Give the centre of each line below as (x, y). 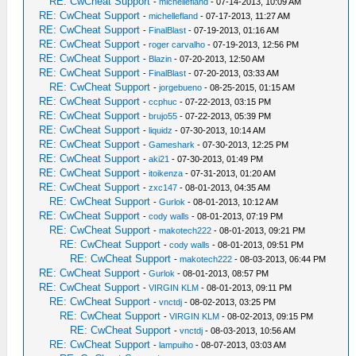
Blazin (161, 59)
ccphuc (163, 102)
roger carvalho (177, 44)
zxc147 (163, 188)
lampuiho (176, 345)
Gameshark (172, 145)
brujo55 (163, 116)
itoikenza (166, 173)
